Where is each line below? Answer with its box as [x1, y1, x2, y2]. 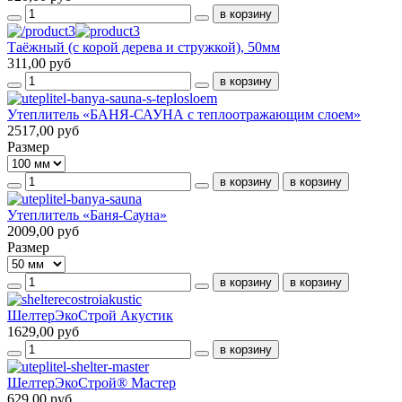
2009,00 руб [7, 223, 79, 239]
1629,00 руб [7, 323, 79, 339]
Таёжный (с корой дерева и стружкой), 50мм [7, 39, 280, 55]
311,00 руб [7, 55, 71, 71]
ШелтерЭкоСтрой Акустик [7, 307, 173, 323]
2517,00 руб [7, 122, 79, 138]
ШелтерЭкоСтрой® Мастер [7, 374, 176, 390]
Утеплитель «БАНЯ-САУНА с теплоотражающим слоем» [7, 106, 361, 122]
